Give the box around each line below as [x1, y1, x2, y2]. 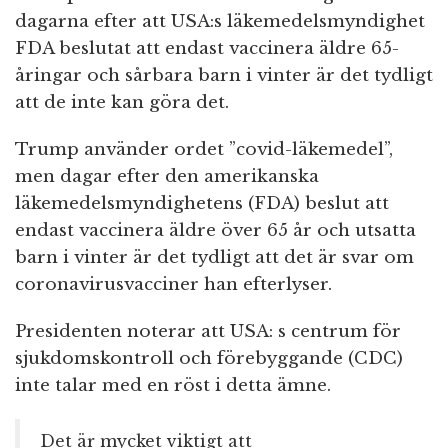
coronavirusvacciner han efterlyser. [15, 274, 332, 296]
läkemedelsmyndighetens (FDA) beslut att [15, 193, 389, 215]
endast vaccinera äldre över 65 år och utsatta [15, 220, 416, 242]
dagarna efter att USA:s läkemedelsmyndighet [15, 11, 425, 33]
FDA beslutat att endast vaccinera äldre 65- [15, 38, 399, 60]
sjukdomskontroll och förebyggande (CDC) [15, 348, 403, 370]
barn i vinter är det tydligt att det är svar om [15, 247, 414, 269]
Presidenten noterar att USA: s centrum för [15, 321, 401, 343]
